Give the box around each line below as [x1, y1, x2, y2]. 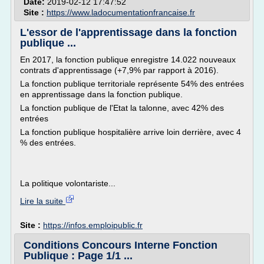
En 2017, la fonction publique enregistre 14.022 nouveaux [20, 55, 236, 64]
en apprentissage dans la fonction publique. [20, 90, 183, 99]
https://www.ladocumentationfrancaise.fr [47, 8, 195, 17]
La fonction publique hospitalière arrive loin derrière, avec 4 [20, 127, 241, 137]
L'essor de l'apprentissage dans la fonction [20, 27, 237, 38]
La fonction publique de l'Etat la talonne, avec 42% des [20, 103, 224, 113]
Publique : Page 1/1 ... [24, 250, 133, 262]
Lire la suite [20, 196, 65, 206]
